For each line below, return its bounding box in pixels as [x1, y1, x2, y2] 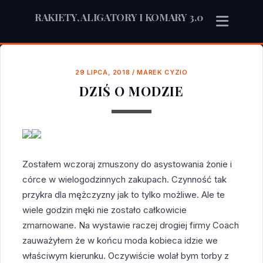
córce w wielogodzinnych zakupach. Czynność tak [22, 173, 227, 185]
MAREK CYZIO [137, 68, 188, 77]
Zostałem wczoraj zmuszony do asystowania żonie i [22, 158, 232, 170]
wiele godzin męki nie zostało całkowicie [22, 204, 187, 215]
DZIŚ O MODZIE [79, 82, 184, 100]
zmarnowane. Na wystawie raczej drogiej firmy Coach [22, 219, 240, 231]
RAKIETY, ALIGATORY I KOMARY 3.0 [34, 11, 203, 23]
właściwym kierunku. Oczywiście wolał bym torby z [22, 249, 230, 261]
